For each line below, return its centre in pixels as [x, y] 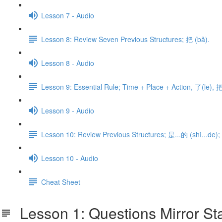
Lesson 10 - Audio [70, 158]
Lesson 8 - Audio [68, 63]
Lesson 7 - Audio [68, 15]
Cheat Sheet [61, 182]
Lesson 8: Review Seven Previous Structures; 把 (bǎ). [125, 39]
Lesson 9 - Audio [68, 110]
